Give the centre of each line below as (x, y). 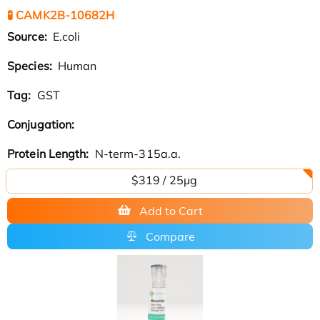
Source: (29, 36)
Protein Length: (50, 153)
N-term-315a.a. (136, 153)
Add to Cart (171, 210)
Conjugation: (42, 124)
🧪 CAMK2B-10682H (61, 15)
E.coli (65, 36)
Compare (170, 236)
